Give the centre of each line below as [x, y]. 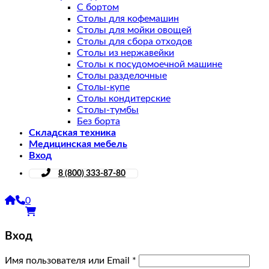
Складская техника [72, 133]
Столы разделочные [122, 76]
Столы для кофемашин [128, 19]
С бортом [98, 8]
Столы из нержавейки [125, 53]
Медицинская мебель [78, 144]
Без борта [98, 122]
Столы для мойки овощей [134, 30]
